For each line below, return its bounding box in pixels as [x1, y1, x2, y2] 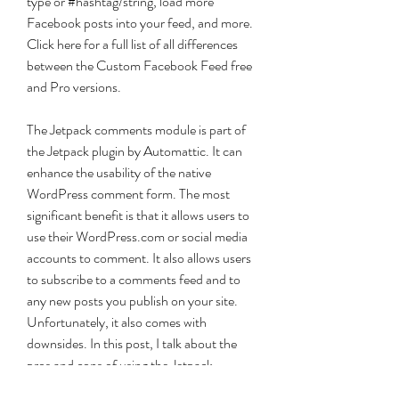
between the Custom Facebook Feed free [27, 55, 252, 76]
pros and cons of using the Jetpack [27, 354, 213, 375]
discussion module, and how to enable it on [27, 376, 258, 396]
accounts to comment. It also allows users [27, 248, 251, 268]
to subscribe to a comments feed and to [27, 269, 240, 289]
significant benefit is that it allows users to [27, 205, 249, 225]
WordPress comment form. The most [27, 183, 230, 204]
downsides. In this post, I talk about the [27, 333, 237, 354]
